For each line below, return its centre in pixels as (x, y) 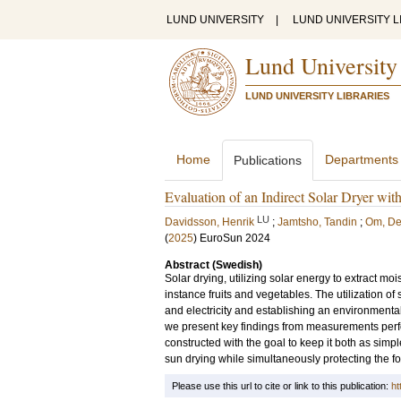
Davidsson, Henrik (209, 222)
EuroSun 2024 (235, 238)
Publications (268, 160)
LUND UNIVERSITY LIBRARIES (317, 96)
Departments (362, 159)
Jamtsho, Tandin (317, 222)
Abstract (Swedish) (213, 265)
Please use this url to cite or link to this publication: (282, 386)
